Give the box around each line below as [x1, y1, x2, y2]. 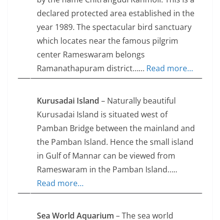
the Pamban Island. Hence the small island [37, 137, 193, 148]
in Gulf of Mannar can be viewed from [37, 150, 175, 162]
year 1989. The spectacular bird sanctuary [37, 22, 192, 33]
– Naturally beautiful [99, 95, 176, 107]
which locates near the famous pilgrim [37, 35, 178, 47]
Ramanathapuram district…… [37, 63, 146, 74]
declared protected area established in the [37, 8, 194, 19]
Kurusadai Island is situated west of [37, 109, 167, 120]
